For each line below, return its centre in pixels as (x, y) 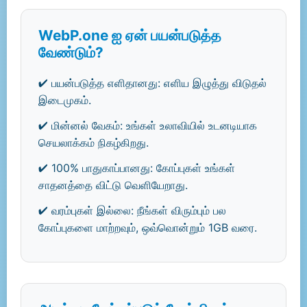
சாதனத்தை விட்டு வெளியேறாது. (113, 185)
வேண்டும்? (71, 52)
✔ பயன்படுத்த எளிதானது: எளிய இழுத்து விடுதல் (152, 83)
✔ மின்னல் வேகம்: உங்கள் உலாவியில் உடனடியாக (148, 125)
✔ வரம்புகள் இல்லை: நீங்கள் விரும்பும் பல (132, 210)
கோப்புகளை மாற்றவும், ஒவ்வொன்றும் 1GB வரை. (148, 228)
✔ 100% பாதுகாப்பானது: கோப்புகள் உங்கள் (137, 168)
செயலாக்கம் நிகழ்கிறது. (94, 143)
